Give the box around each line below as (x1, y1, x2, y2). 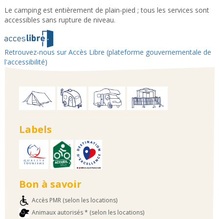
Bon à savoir (19, 177, 82, 191)
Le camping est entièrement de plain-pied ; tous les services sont (4, 5, 209, 15)
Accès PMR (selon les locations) (31, 196, 117, 204)
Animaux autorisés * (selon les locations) (31, 208, 144, 217)
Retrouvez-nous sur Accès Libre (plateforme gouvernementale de (4, 47, 211, 57)
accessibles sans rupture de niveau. (4, 15, 115, 24)
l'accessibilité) (4, 57, 47, 67)
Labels (19, 123, 52, 136)
